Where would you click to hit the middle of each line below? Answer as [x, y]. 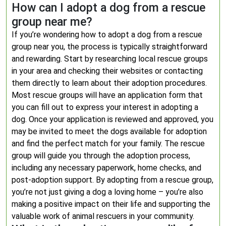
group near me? [52, 22]
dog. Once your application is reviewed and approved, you [112, 119]
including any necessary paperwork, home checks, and [106, 168]
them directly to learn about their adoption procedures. [109, 83]
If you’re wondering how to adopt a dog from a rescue [107, 35]
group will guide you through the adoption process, [101, 156]
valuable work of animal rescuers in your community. [103, 216]
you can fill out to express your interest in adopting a [105, 107]
